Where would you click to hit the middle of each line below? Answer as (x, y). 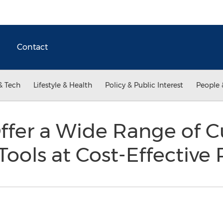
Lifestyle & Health (63, 85)
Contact (32, 47)
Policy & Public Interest (144, 85)
